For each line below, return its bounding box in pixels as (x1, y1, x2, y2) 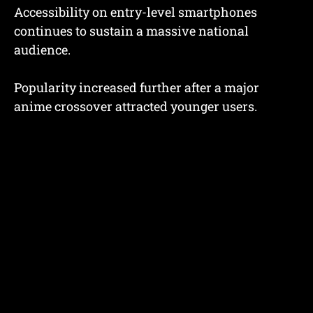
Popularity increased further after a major (14, 78, 259, 96)
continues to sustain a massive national (14, 22, 249, 39)
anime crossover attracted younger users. (14, 97, 257, 115)
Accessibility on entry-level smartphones (14, 3, 257, 20)
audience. (14, 41, 71, 58)
